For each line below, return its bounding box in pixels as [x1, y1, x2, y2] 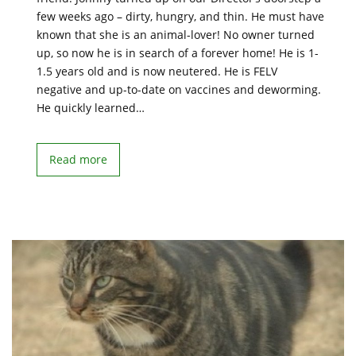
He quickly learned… [37, 100, 145, 115]
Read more [49, 152, 107, 167]
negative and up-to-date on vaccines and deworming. [37, 82, 321, 97]
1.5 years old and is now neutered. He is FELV [37, 64, 277, 79]
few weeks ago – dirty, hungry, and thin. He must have [37, 9, 324, 24]
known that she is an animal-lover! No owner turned [37, 27, 315, 42]
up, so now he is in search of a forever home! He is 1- [37, 45, 319, 60]
